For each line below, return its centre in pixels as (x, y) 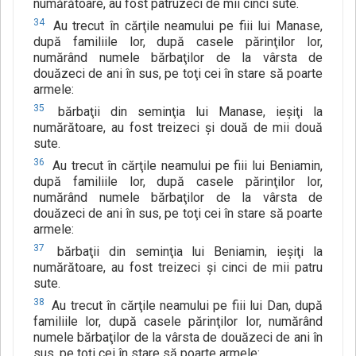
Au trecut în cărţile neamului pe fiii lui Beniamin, (185, 166)
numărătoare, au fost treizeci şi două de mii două (178, 128)
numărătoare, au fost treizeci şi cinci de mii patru (178, 268)
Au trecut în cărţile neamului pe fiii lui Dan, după (185, 306)
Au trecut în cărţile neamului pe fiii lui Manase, (185, 26)
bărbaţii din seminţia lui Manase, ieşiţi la (185, 112)
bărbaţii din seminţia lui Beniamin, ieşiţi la (185, 252)
